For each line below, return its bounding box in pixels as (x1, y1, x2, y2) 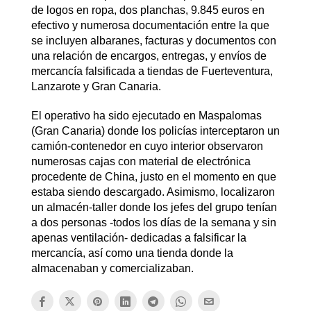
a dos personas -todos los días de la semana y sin (31, 217, 276, 229)
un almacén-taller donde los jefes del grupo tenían (31, 201, 277, 214)
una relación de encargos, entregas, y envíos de (31, 50, 267, 62)
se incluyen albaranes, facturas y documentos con (31, 35, 276, 47)
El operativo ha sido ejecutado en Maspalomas (31, 110, 262, 122)
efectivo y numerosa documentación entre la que (31, 19, 269, 32)
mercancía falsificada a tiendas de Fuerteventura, (31, 65, 273, 78)
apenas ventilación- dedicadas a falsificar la (31, 232, 246, 244)
